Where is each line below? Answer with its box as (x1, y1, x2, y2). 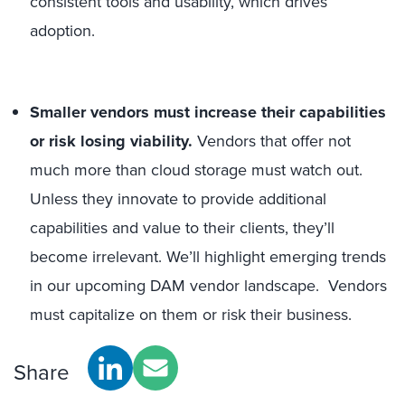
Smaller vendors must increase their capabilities (30, 100, 386, 124)
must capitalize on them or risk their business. (30, 303, 356, 326)
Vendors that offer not (197, 129, 351, 153)
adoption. (30, 19, 95, 42)
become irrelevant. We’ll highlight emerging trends (30, 245, 386, 268)
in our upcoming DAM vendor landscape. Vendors (30, 274, 387, 297)
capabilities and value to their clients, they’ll (30, 216, 334, 240)
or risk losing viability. (30, 129, 197, 153)
